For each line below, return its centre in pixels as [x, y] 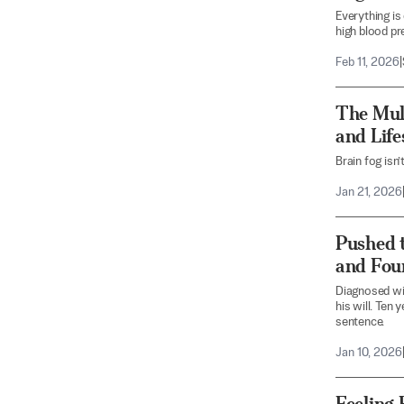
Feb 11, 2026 [367, 63]
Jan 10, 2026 [369, 353]
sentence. [360, 322]
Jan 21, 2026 [369, 193]
